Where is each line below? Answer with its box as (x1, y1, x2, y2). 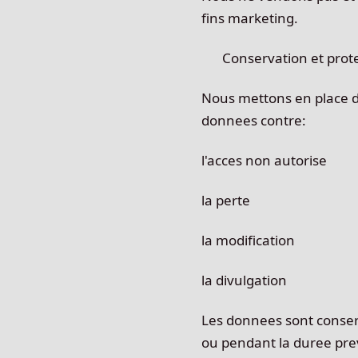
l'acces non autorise (201, 151, 327, 169)
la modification (201, 231, 295, 249)
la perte (201, 191, 250, 209)
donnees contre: (201, 111, 306, 129)
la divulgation (201, 271, 287, 289)
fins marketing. (201, 9, 298, 27)
